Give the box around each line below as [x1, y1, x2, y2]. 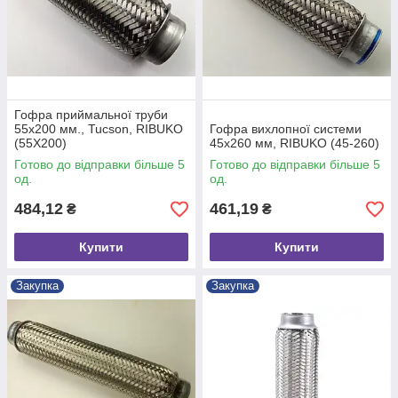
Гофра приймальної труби [14, 107, 168, 122]
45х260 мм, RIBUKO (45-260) [210, 136, 379, 150]
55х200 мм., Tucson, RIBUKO [14, 122, 183, 136]
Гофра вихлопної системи [210, 122, 362, 136]
